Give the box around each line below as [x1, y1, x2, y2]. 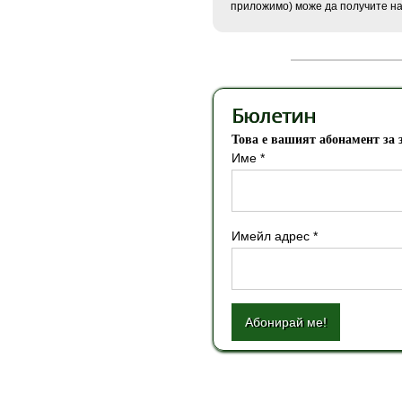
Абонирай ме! [245, 315, 327, 329]
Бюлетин [232, 101, 316, 128]
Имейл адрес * [232, 229, 318, 243]
